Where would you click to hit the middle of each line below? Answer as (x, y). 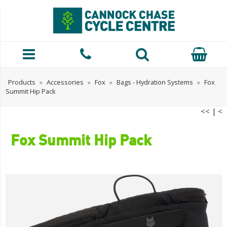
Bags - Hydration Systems (155, 82)
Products (22, 82)
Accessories (65, 82)
